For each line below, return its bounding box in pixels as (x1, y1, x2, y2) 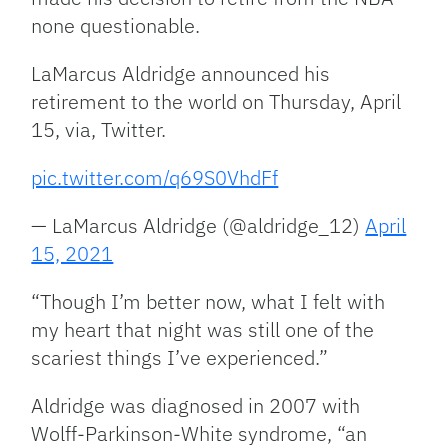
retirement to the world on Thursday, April (31, 88, 402, 116)
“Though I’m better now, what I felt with (31, 288, 386, 316)
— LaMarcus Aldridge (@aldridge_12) (31, 212, 366, 240)
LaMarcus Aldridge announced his (31, 60, 331, 88)
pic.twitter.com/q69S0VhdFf (31, 164, 279, 192)
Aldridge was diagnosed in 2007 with (31, 392, 361, 420)
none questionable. (31, 12, 201, 40)
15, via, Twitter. (31, 116, 167, 144)
